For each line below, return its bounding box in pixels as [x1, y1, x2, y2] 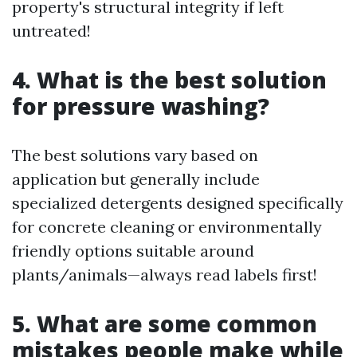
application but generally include [12, 169, 260, 189]
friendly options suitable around [12, 241, 254, 261]
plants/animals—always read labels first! [12, 265, 317, 284]
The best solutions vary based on [12, 145, 258, 165]
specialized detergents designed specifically [12, 193, 343, 213]
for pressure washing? [12, 91, 269, 121]
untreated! [12, 21, 91, 41]
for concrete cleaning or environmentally [12, 217, 322, 237]
